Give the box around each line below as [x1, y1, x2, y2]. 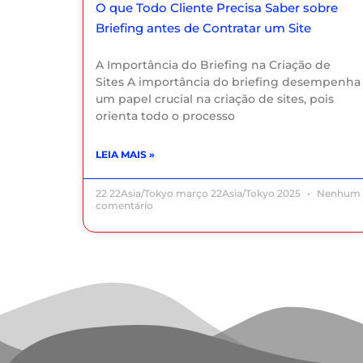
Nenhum [314, 187, 361, 200]
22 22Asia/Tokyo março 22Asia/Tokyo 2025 [96, 187, 303, 200]
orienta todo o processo [96, 109, 235, 124]
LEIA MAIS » [96, 148, 155, 161]
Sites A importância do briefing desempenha [96, 75, 361, 90]
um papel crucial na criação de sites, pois [96, 92, 334, 107]
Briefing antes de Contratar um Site [96, 20, 311, 36]
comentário [96, 199, 153, 212]
